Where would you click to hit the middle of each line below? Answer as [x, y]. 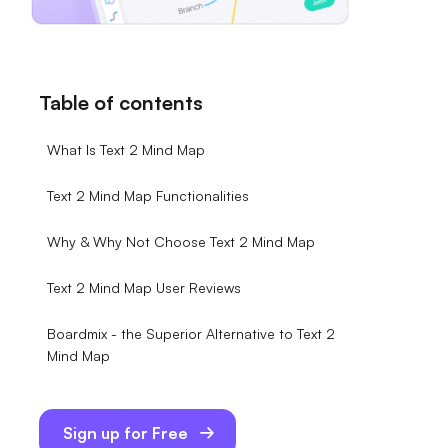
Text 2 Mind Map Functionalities [148, 195]
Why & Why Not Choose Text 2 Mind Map [181, 241]
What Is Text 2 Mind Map [126, 149]
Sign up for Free [125, 433]
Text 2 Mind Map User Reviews [144, 287]
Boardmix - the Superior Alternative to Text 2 [191, 333]
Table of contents [121, 102]
